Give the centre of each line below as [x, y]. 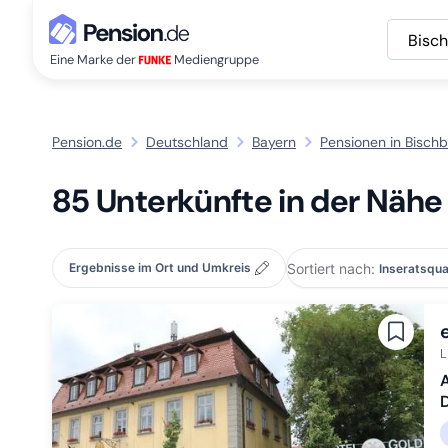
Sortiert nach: [331, 268]
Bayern [274, 141]
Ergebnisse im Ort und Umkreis [160, 267]
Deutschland [187, 141]
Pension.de [87, 141]
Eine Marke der [94, 59]
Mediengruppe [215, 59]
